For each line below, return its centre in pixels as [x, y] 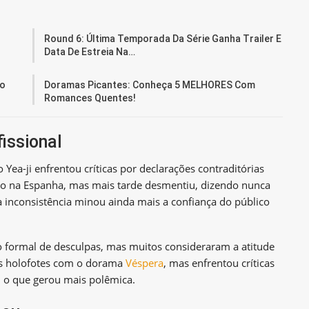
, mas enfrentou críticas [219, 262]
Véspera [144, 262]
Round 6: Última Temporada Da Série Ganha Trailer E [163, 38]
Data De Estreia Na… [90, 51]
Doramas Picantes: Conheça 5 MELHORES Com [150, 84]
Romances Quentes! [90, 98]
